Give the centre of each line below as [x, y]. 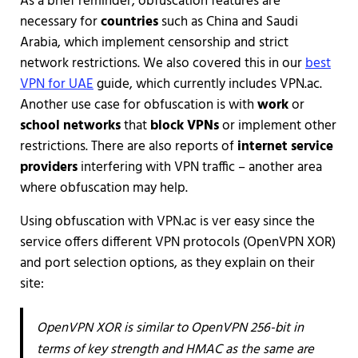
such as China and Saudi [228, 22]
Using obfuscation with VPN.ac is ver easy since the [167, 221]
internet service [285, 146]
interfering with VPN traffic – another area [199, 167]
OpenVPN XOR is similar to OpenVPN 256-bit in [170, 328]
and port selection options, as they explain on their [167, 263]
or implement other [277, 125]
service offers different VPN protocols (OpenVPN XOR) [177, 242]
